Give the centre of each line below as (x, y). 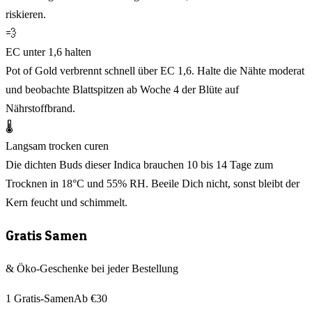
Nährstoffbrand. (40, 108)
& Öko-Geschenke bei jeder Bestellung (92, 269)
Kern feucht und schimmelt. (67, 202)
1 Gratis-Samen (40, 299)
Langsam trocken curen (57, 146)
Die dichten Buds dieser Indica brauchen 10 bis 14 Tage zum (139, 164)
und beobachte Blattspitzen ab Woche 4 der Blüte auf (122, 89)
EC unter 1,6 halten (48, 52)
